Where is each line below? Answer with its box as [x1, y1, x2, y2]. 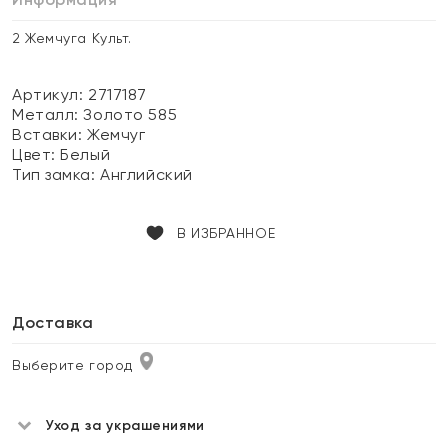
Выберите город [12, 357, 133, 373]
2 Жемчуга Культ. [12, 30, 132, 46]
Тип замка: [12, 165, 101, 184]
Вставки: [12, 125, 88, 144]
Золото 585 [83, 105, 178, 124]
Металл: [12, 105, 84, 124]
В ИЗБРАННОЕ [176, 225, 276, 241]
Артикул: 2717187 [12, 85, 147, 104]
